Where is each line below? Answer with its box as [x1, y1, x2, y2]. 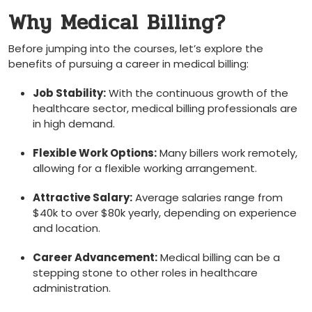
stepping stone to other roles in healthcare [33, 265, 258, 280]
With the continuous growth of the [106, 86, 288, 100]
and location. [33, 221, 100, 235]
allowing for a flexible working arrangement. [33, 161, 257, 175]
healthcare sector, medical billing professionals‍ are [33, 101, 297, 116]
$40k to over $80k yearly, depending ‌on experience [33, 205, 297, 220]
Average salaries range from [132, 190, 283, 205]
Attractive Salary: [33, 190, 132, 205]
